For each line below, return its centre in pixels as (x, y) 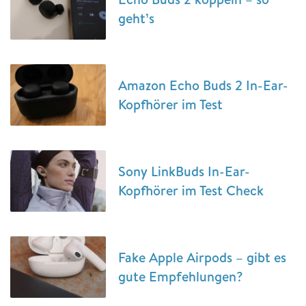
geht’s (136, 18)
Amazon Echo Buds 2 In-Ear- (203, 85)
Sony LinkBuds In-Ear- (184, 171)
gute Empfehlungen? (181, 276)
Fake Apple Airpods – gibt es (202, 257)
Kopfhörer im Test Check (191, 190)
